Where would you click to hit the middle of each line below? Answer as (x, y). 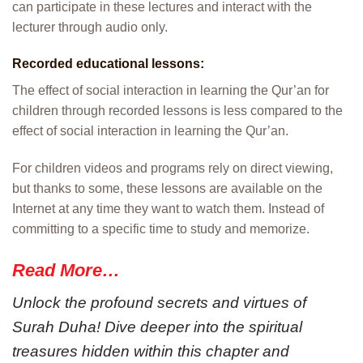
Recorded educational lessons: (108, 64)
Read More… (66, 270)
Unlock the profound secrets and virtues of (159, 303)
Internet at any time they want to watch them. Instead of (168, 209)
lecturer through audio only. (90, 27)
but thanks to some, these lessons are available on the (167, 189)
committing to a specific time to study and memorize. (161, 229)
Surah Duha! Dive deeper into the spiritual (157, 327)
